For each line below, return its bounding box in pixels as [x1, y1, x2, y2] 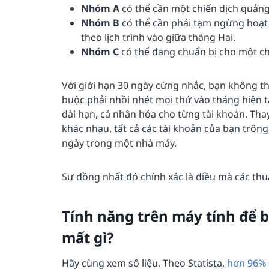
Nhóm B [81, 16, 122, 30]
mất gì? [62, 228, 113, 248]
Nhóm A [81, 2, 122, 16]
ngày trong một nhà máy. [62, 136, 177, 150]
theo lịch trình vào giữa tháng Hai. [81, 31, 235, 44]
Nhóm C [81, 45, 121, 59]
